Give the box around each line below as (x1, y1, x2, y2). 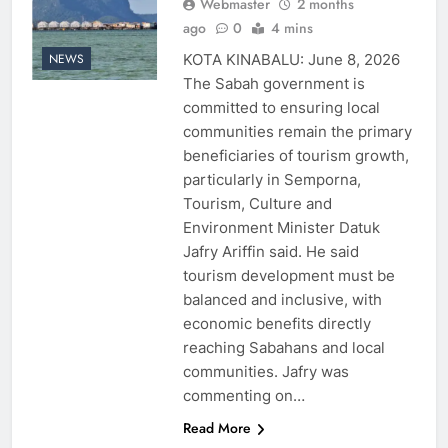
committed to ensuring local (182, 97, 380, 117)
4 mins (270, 17, 313, 38)
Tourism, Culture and (182, 193, 332, 213)
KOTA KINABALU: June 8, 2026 (182, 49, 400, 69)
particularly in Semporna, (182, 169, 361, 189)
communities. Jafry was (182, 361, 349, 381)
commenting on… (182, 385, 305, 405)
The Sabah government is (182, 73, 365, 93)
